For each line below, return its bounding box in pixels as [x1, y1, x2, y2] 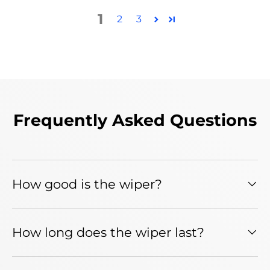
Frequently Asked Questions [13, 110, 257, 130]
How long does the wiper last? [12, 224, 204, 240]
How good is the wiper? [12, 176, 162, 192]
